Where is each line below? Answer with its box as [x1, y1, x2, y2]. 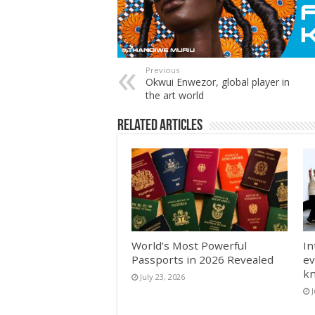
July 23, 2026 [140, 271, 185, 283]
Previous [146, 64, 179, 75]
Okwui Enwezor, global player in [146, 75, 290, 89]
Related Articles [117, 117, 202, 134]
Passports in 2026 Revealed [131, 252, 274, 267]
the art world [146, 88, 204, 102]
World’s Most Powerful [131, 238, 247, 253]
